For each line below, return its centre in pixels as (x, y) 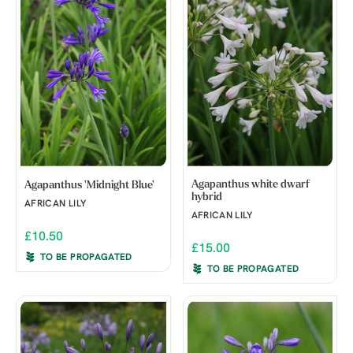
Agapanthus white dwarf (250, 184)
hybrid (206, 197)
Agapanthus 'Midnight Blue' (89, 185)
